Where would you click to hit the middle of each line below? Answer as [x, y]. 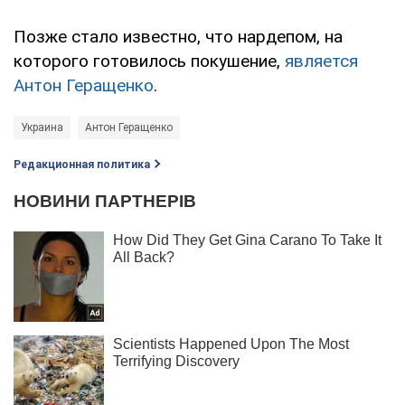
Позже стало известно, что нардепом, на [178, 36]
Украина [42, 127]
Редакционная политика [82, 164]
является [321, 61]
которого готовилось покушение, [149, 61]
